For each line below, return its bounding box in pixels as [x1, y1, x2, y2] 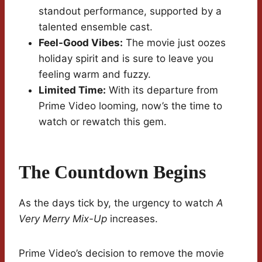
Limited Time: [39, 84, 106, 96]
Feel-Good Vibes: [39, 37, 123, 49]
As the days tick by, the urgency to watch [19, 197, 216, 209]
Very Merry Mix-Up [19, 213, 107, 225]
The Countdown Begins [19, 161, 206, 183]
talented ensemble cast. [39, 21, 153, 33]
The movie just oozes [123, 37, 226, 49]
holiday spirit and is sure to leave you [39, 53, 213, 65]
